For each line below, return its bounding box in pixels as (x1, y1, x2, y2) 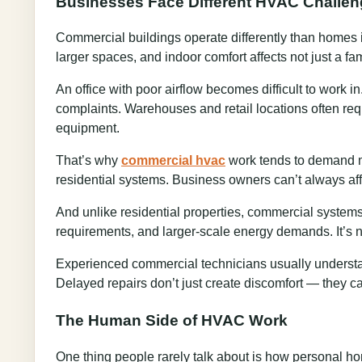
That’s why (56, 154, 121, 168)
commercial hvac (121, 154, 225, 168)
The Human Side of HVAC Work (56, 312, 288, 330)
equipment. (56, 121, 120, 136)
